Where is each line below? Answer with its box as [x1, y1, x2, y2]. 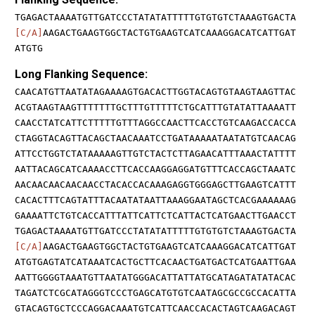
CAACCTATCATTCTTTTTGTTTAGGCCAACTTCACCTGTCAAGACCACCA [15, 117, 296, 128]
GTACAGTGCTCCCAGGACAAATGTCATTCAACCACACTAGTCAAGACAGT [15, 302, 296, 314]
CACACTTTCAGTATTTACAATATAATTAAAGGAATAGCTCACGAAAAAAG [15, 194, 296, 205]
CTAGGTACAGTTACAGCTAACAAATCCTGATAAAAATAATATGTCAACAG [15, 132, 296, 143]
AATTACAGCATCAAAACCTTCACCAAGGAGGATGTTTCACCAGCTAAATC [15, 163, 296, 174]
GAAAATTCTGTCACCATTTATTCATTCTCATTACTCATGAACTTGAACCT [15, 210, 296, 221]
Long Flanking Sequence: [15, 67, 148, 81]
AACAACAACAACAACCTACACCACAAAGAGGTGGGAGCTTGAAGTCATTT [15, 179, 296, 190]
